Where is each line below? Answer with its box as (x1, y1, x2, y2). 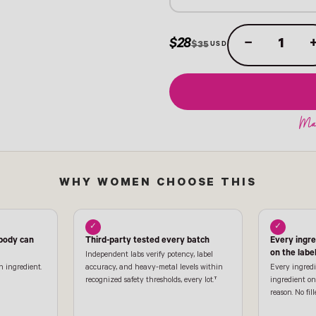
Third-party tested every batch (85, 236, 210, 247)
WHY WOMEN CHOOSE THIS (59, 177, 257, 190)
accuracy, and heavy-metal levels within (85, 264, 224, 273)
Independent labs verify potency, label (85, 251, 214, 260)
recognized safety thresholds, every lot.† (85, 276, 218, 286)
